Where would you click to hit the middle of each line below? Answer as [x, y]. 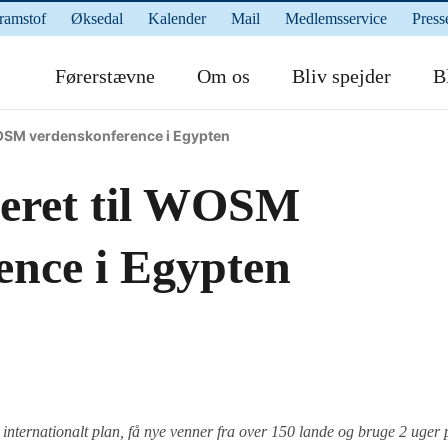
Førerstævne [105, 76]
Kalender [177, 18]
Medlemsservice [336, 18]
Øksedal [97, 18]
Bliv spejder [341, 76]
